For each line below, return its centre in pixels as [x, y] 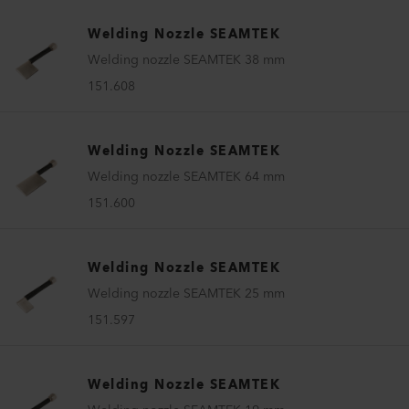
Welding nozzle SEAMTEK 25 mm [186, 294]
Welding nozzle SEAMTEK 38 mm [186, 60]
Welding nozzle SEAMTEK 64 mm [186, 177]
